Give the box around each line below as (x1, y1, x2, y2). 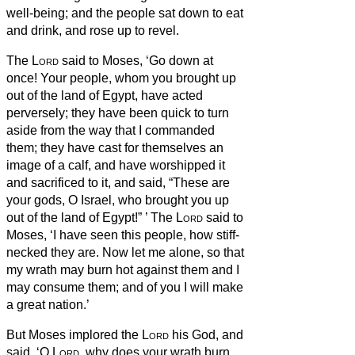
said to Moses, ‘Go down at (59, 54, 213, 68)
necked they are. (6, 246, 102, 260)
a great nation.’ (6, 298, 90, 312)
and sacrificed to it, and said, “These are (6, 176, 230, 190)
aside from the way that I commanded (6, 124, 215, 138)
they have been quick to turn (71, 106, 229, 120)
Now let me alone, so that (102, 246, 244, 260)
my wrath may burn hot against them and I (6, 263, 239, 277)
